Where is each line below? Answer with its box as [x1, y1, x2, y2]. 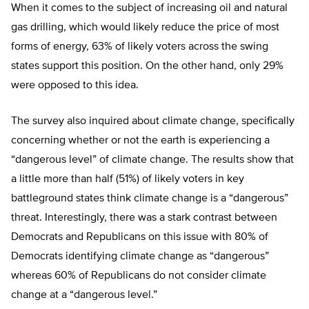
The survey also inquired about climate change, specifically [11, 116, 295, 127]
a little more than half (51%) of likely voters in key [11, 174, 244, 185]
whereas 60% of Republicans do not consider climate [11, 270, 266, 281]
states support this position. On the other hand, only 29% [11, 61, 283, 72]
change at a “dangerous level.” [11, 290, 157, 301]
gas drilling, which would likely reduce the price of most [11, 22, 279, 33]
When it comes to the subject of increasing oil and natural [11, 3, 288, 14]
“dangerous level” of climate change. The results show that [11, 154, 294, 166]
